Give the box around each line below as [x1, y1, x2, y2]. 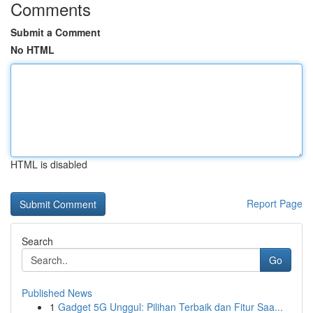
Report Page [247, 196, 303, 210]
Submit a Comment [10, 25, 101, 39]
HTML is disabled [10, 157, 87, 171]
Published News [22, 286, 92, 300]
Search [22, 234, 53, 248]
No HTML [10, 43, 54, 57]
